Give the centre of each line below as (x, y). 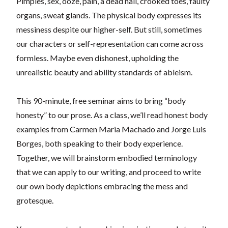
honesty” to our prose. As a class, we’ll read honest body (112, 115)
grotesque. (35, 200)
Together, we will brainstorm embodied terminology (107, 157)
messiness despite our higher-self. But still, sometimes (109, 29)
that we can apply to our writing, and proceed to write (109, 172)
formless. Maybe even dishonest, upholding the (97, 58)
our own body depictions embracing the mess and (102, 186)
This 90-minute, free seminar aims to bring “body (101, 100)
